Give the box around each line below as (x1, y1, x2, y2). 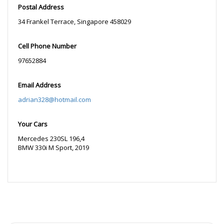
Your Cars (18, 119, 47, 129)
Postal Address (18, 2, 64, 12)
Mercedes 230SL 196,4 (18, 134, 84, 143)
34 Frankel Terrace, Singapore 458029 (18, 17, 131, 26)
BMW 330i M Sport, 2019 (18, 143, 89, 152)
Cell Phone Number (18, 41, 76, 51)
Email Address (18, 80, 61, 90)
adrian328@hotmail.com (18, 95, 91, 104)
